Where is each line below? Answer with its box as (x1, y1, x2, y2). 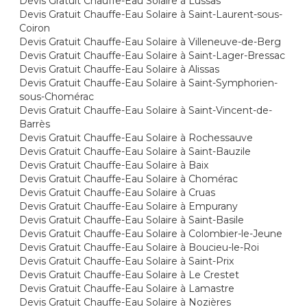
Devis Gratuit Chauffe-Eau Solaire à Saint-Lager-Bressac (19, 49, 286, 62)
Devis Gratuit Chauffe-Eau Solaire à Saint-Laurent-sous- (19, 8, 283, 21)
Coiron (19, 22, 51, 34)
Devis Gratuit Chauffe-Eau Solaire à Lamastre (19, 282, 235, 295)
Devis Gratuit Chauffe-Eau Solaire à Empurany (19, 200, 238, 212)
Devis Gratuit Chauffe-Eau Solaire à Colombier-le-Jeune (19, 228, 283, 240)
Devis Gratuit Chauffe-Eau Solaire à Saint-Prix (19, 255, 234, 267)
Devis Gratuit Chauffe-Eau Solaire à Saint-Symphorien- (19, 77, 278, 89)
